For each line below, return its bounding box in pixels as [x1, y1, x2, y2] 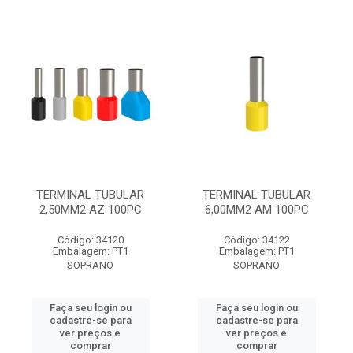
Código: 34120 [57, 234, 124, 246]
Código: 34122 [223, 234, 290, 246]
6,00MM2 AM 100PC [204, 203, 309, 217]
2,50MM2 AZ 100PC [39, 203, 142, 217]
